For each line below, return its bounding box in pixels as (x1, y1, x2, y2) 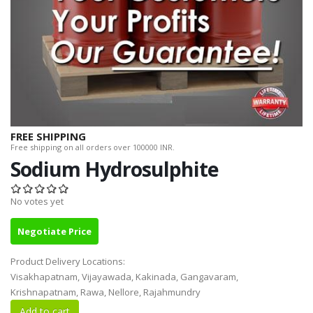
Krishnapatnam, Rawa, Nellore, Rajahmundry (10, 286, 201, 299)
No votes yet (10, 195, 64, 208)
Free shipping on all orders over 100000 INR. (10, 142, 175, 153)
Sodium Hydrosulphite (10, 155, 219, 183)
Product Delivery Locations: (10, 255, 127, 268)
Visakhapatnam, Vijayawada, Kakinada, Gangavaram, (10, 270, 238, 284)
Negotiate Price (17, 225, 92, 238)
